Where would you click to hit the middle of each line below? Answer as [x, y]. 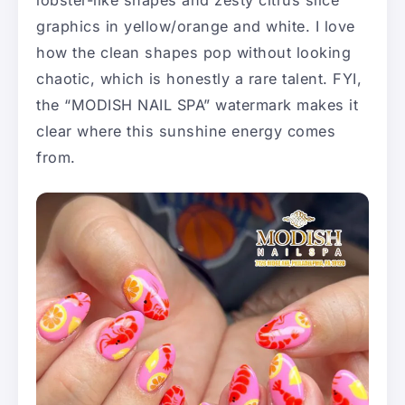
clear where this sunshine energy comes [186, 132]
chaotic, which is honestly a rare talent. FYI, [199, 79]
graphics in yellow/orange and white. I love [196, 27]
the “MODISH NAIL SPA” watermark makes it [197, 105]
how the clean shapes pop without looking [193, 53]
